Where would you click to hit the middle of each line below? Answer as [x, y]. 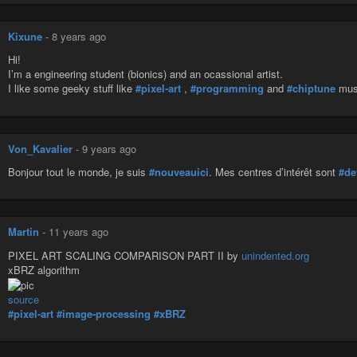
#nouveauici [179, 172]
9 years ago [109, 148]
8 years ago [79, 37]
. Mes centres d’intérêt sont [274, 172]
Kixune [25, 37]
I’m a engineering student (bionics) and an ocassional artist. [145, 74]
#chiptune [311, 88]
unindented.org [275, 255]
